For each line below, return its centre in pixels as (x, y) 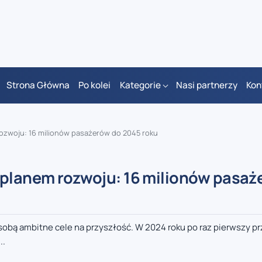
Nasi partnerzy (206, 85)
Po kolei (95, 85)
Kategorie (140, 85)
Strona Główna (38, 85)
